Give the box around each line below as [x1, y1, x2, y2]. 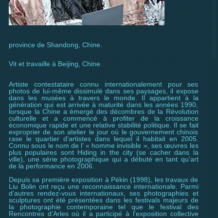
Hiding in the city [77, 148, 133, 156]
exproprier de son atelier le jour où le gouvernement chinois [9, 128, 199, 136]
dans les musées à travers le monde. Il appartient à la [9, 94, 199, 102]
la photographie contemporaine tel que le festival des [9, 203, 199, 211]
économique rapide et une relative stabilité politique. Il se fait [9, 121, 199, 129]
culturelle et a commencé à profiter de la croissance [9, 114, 199, 122]
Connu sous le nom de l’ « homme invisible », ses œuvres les [9, 142, 199, 149]
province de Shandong [9, 41, 78, 49]
